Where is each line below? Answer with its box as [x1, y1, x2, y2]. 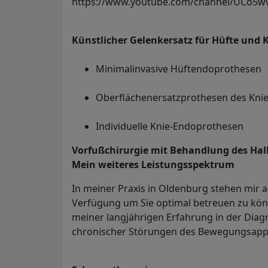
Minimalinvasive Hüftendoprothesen [96, 62, 261, 76]
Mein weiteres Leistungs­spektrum [72, 158, 234, 172]
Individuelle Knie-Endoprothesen [96, 120, 243, 133]
